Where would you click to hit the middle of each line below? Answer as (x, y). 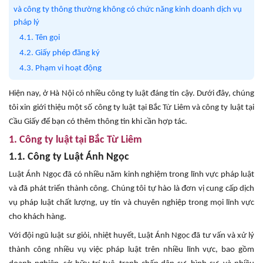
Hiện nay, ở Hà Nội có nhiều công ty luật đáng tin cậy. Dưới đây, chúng (131, 94)
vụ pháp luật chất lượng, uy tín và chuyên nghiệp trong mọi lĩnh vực (131, 203)
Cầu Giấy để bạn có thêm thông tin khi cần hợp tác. (98, 122)
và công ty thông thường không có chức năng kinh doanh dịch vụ (128, 10)
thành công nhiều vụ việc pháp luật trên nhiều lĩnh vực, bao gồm (131, 250)
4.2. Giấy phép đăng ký (60, 53)
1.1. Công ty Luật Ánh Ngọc (69, 157)
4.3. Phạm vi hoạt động (60, 68)
